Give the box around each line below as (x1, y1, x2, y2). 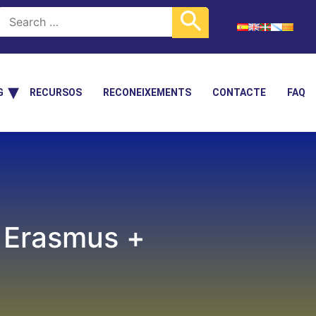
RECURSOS (30, 87, 82, 98)
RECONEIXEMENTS (103, 87, 191, 98)
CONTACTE (212, 87, 266, 98)
